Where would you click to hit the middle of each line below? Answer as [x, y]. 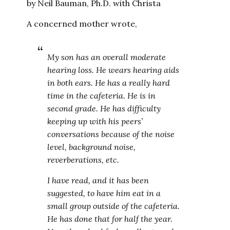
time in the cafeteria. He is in [102, 95]
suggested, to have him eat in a [104, 193]
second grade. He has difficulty [104, 108]
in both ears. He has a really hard [109, 83]
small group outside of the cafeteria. [114, 206]
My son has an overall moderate [107, 57]
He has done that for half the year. [110, 219]
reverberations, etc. [83, 160]
